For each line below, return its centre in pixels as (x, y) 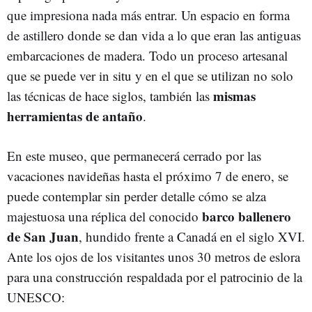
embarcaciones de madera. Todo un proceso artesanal (147, 55)
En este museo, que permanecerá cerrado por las (134, 156)
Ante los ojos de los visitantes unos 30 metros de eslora (154, 257)
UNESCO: (38, 297)
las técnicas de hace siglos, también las (110, 96)
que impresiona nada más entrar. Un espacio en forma (148, 15)
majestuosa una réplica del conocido (104, 216)
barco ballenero (247, 216)
